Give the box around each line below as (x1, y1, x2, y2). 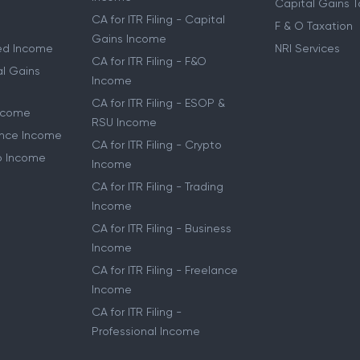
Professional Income (92, 324, 201, 337)
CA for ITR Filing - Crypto (92, 137, 223, 151)
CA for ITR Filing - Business (92, 221, 232, 235)
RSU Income (92, 115, 157, 129)
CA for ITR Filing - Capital (92, 12, 226, 26)
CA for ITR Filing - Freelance (92, 263, 239, 276)
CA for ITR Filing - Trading (92, 179, 224, 193)
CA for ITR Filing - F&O (92, 54, 207, 67)
